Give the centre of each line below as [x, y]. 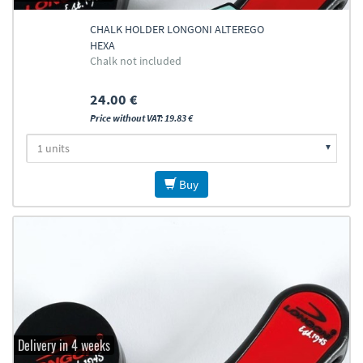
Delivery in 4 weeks [64, 345]
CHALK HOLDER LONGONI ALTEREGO [177, 29]
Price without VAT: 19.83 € [141, 118]
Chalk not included [135, 61]
